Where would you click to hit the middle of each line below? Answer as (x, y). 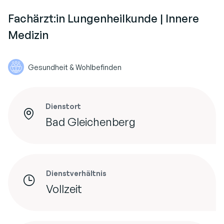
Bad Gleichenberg (90, 122)
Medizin (28, 35)
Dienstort (63, 106)
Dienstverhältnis (76, 173)
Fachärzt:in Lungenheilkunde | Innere (103, 18)
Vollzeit (64, 189)
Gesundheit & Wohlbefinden (75, 67)
